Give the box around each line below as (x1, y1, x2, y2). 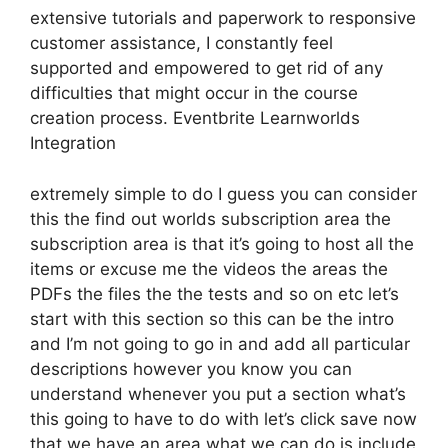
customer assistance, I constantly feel (30, 33, 333, 53)
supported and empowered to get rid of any (30, 58, 383, 78)
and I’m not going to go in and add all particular (30, 333, 410, 354)
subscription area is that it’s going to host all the (30, 233, 414, 254)
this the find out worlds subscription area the (30, 208, 391, 229)
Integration (30, 133, 116, 153)
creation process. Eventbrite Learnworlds (30, 108, 360, 128)
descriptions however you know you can (30, 358, 352, 379)
